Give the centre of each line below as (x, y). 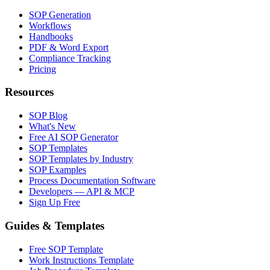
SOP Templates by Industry (81, 159)
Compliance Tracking (70, 58)
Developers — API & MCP (82, 192)
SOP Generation (60, 14)
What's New (52, 127)
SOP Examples (58, 170)
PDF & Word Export (69, 47)
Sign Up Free (55, 202)
